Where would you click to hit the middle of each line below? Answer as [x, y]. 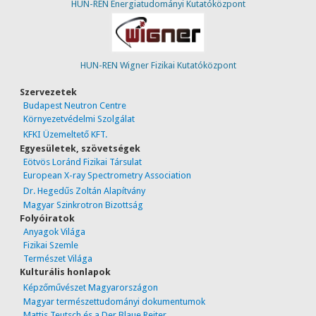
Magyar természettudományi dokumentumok [115, 301]
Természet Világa [58, 258]
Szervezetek [49, 92]
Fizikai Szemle [51, 245]
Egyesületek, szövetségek [80, 148]
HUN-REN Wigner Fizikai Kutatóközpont [158, 66]
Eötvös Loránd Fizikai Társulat [83, 162]
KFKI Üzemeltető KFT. [66, 134]
